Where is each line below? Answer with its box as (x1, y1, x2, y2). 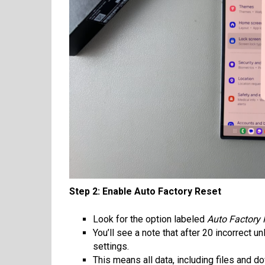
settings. (93, 241, 129, 253)
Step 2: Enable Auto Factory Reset (69, 186, 221, 198)
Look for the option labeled (93, 214, 207, 225)
